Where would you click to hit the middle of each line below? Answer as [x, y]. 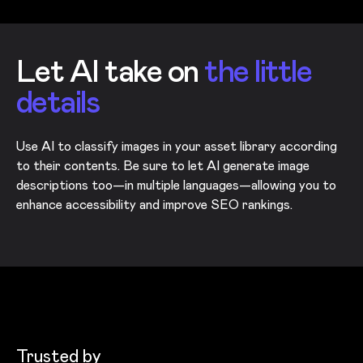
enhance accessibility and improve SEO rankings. [154, 205]
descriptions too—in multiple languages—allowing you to [176, 186]
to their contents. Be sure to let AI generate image [163, 166]
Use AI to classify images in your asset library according [177, 147]
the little [258, 72]
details [58, 102]
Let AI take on [111, 72]
